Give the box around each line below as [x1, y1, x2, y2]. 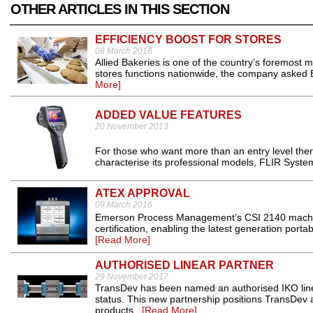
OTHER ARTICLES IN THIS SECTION [10, 1, 229, 17]
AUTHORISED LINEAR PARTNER [95, 259, 274, 271]
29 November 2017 [95, 272, 168, 282]
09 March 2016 [95, 200, 152, 210]
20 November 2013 [95, 122, 168, 131]
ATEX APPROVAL [95, 187, 190, 199]
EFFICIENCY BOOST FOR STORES [95, 34, 282, 45]
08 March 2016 [95, 46, 152, 56]
